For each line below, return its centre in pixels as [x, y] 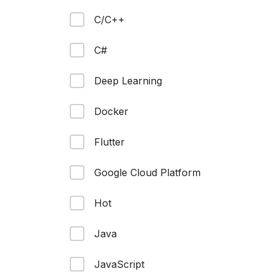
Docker [111, 111]
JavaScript [119, 264]
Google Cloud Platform [147, 172]
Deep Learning [128, 81]
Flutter [109, 142]
